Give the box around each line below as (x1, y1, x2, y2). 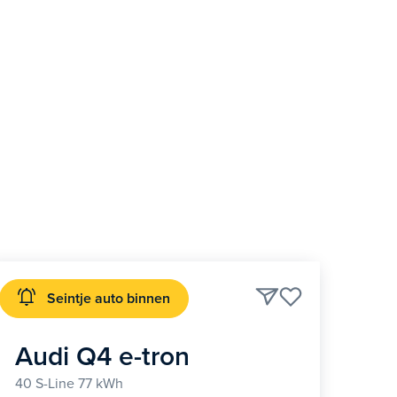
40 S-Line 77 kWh (14, 375, 123, 393)
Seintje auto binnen (46, 289, 170, 307)
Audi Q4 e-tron (14, 340, 190, 374)
